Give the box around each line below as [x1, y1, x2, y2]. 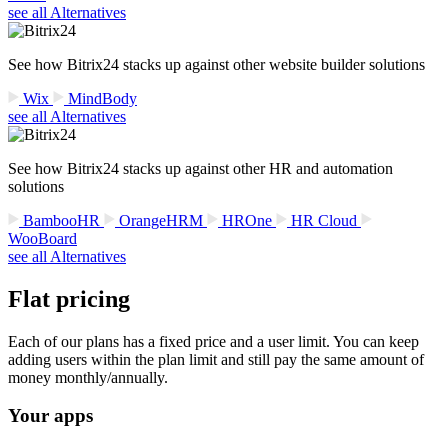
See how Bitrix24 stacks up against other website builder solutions [8, 55, 425, 73]
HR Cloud [287, 211, 361, 229]
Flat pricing [8, 285, 130, 312]
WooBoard [8, 229, 77, 247]
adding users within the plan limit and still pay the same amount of [8, 350, 424, 368]
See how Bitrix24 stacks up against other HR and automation [8, 159, 393, 177]
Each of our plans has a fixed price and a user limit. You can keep [8, 332, 419, 350]
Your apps [8, 405, 93, 427]
